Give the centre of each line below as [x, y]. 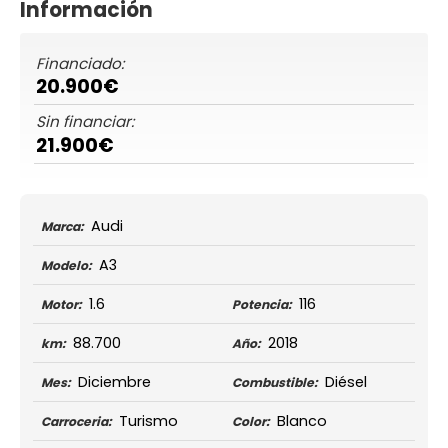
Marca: [61, 226]
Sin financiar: [84, 122]
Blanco [302, 420]
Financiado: [79, 63]
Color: [250, 421]
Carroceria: [75, 421]
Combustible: [274, 382]
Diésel [346, 381]
